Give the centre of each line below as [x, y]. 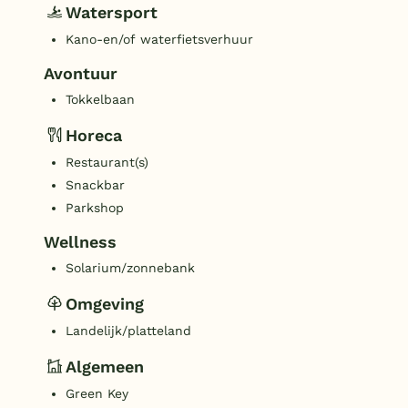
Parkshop [95, 208]
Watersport [112, 12]
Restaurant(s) [107, 163]
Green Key [97, 394]
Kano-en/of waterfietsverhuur [159, 40]
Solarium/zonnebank [130, 268]
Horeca [94, 135]
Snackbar [95, 185]
